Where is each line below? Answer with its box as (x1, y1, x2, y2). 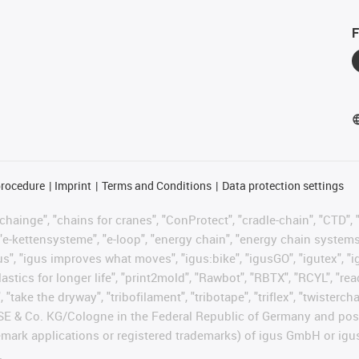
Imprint (54, 177, 92, 193)
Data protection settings (221, 177, 344, 193)
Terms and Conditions (101, 177, 212, 193)
